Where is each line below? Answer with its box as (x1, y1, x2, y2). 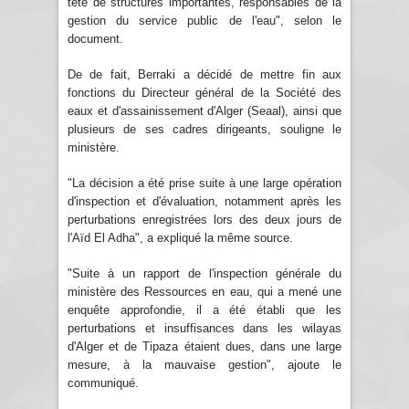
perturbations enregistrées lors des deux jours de (68, 212, 341, 226)
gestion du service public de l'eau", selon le (68, 13, 341, 27)
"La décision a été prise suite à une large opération (68, 175, 341, 190)
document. (68, 31, 123, 46)
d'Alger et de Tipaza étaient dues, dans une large (68, 339, 341, 353)
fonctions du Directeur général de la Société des (68, 85, 341, 100)
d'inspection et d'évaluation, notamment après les (68, 194, 341, 208)
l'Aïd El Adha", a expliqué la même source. (68, 230, 293, 245)
